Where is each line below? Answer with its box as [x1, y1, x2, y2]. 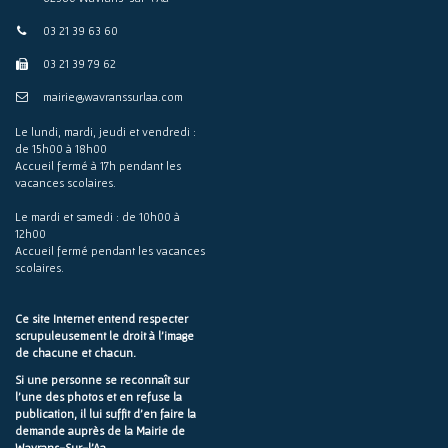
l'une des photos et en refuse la [15, 390, 182, 404]
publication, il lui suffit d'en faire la [15, 407, 196, 421]
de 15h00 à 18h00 [15, 142, 107, 156]
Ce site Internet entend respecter [15, 312, 188, 326]
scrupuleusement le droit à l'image [15, 329, 194, 343]
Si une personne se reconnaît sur [15, 373, 189, 387]
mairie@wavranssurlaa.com [43, 90, 183, 104]
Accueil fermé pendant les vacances [15, 244, 205, 258]
